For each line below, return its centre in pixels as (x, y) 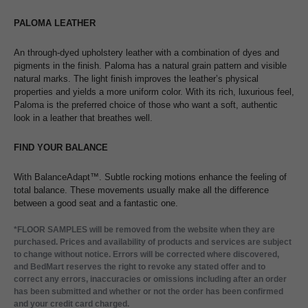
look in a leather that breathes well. (83, 118)
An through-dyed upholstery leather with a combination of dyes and (146, 53)
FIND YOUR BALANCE (61, 148)
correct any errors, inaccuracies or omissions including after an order (150, 279)
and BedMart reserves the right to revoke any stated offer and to (140, 267)
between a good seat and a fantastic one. (96, 203)
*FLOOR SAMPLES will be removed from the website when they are (144, 230)
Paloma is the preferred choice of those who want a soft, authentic (146, 105)
